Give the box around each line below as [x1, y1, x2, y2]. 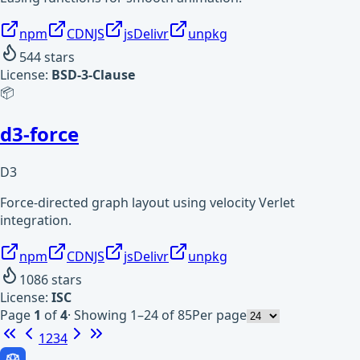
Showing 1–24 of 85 [74, 306, 192, 325]
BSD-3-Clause [51, 65, 135, 84]
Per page [192, 306, 247, 325]
